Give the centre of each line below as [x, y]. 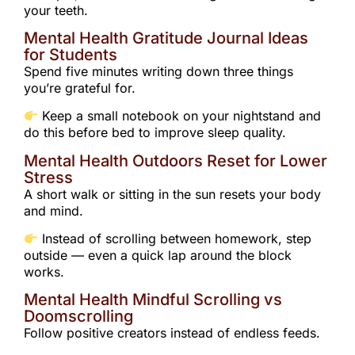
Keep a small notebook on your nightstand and [180, 116]
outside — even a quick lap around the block [158, 256]
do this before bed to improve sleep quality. [155, 133]
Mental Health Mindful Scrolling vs [153, 300]
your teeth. [56, 10]
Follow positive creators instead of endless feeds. [172, 333]
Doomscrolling [78, 317]
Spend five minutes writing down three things [158, 71]
